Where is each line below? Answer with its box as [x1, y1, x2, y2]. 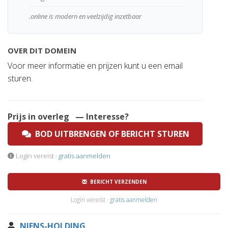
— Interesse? [75, 111, 129, 122]
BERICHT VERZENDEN [87, 178, 147, 185]
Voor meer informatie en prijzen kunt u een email [8, 60, 183, 71]
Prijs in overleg [8, 111, 69, 122]
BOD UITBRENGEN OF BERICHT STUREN [31, 128, 189, 139]
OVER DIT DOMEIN [8, 45, 76, 55]
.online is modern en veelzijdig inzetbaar [28, 12, 141, 21]
